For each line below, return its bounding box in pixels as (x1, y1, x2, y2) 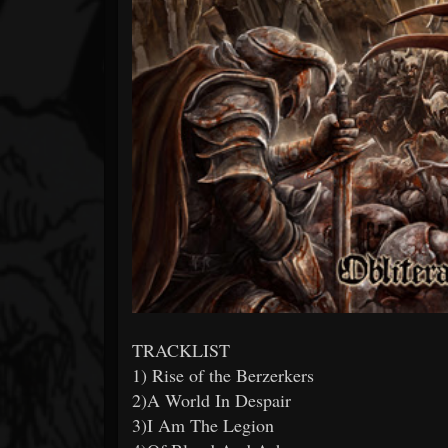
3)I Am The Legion (132, 412, 274, 437)
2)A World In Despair (132, 387, 291, 412)
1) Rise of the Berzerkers (132, 362, 314, 387)
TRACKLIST (132, 337, 230, 362)
